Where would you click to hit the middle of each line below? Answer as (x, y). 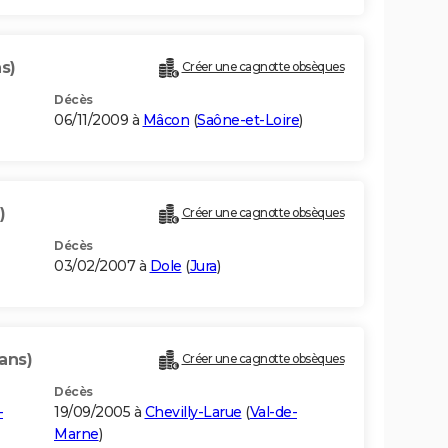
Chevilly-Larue (193, 412)
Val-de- (273, 412)
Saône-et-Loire (248, 120)
